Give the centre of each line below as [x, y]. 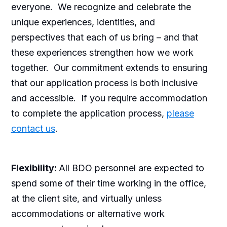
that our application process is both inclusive [104, 83]
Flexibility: [35, 168]
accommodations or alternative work [88, 213]
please [180, 113]
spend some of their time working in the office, [108, 183]
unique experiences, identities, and [83, 22]
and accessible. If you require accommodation [109, 98]
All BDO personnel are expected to [131, 168]
